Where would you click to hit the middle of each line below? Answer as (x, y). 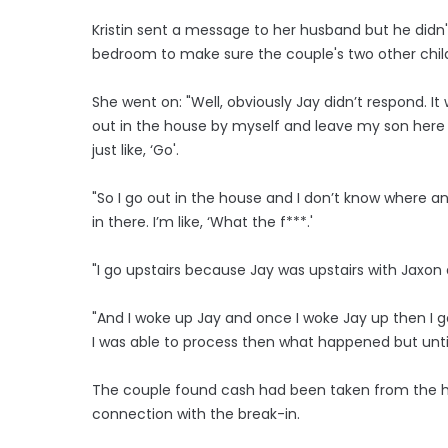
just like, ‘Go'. (135, 150)
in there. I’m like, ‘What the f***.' (202, 222)
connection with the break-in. (196, 414)
